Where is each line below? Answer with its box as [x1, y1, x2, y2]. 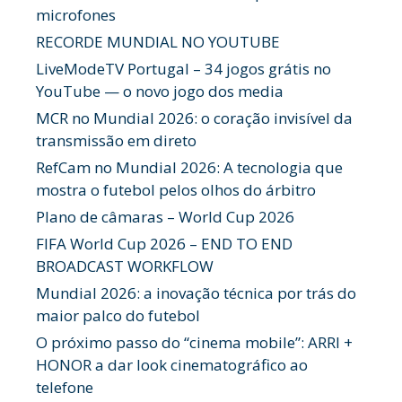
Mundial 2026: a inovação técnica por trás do [36, 283, 356, 303]
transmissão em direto [36, 130, 197, 151]
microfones [36, 4, 116, 25]
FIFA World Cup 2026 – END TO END [36, 233, 293, 254]
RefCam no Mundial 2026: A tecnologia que [36, 157, 343, 178]
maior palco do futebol [36, 305, 200, 326]
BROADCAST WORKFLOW [36, 256, 214, 276]
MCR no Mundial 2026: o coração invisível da [36, 108, 353, 128]
